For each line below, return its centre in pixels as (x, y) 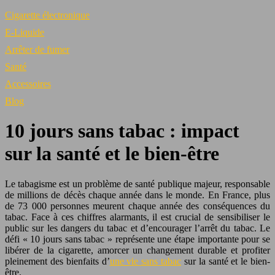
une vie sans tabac (145, 261)
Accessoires (28, 84)
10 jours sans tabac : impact (122, 131)
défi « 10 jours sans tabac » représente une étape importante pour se (137, 239)
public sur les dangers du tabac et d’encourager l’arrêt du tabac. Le (137, 228)
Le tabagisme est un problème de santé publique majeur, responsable (137, 184)
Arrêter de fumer (37, 49)
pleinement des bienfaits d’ (57, 261)
